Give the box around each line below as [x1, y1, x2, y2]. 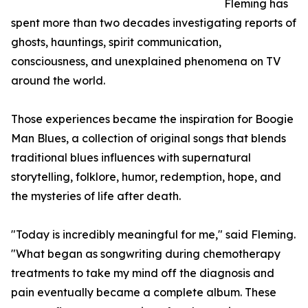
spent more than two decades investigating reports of [11, 16, 296, 30]
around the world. [11, 74, 105, 88]
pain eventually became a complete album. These [11, 285, 276, 300]
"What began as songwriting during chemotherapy [11, 247, 280, 261]
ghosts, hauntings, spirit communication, [11, 35, 221, 49]
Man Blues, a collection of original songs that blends [11, 131, 286, 146]
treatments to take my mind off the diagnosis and [11, 266, 274, 280]
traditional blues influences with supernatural [11, 151, 251, 165]
